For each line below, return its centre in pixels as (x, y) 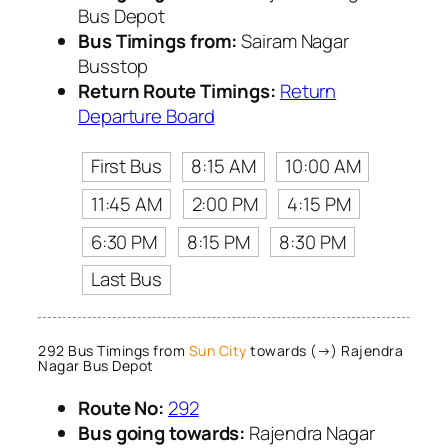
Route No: (121, 408)
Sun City (217, 350)
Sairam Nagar (293, 41)
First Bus (126, 166)
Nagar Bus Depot (96, 365)
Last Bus (126, 279)
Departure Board (146, 116)
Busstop (113, 66)
